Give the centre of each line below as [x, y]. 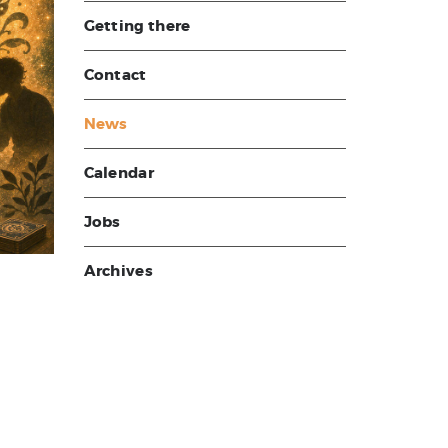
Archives [118, 271]
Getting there [137, 26]
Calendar [118, 173]
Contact [115, 75]
